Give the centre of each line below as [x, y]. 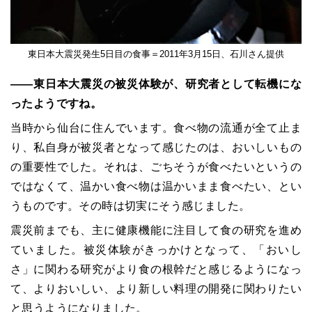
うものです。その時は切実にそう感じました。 [131, 206]
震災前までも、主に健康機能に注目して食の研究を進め [156, 231]
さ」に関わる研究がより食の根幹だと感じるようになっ [156, 270]
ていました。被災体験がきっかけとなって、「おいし [156, 250]
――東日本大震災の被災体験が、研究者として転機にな [156, 84]
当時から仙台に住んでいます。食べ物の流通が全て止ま [156, 128]
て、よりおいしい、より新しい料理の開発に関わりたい [156, 289]
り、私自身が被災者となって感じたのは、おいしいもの [156, 148]
